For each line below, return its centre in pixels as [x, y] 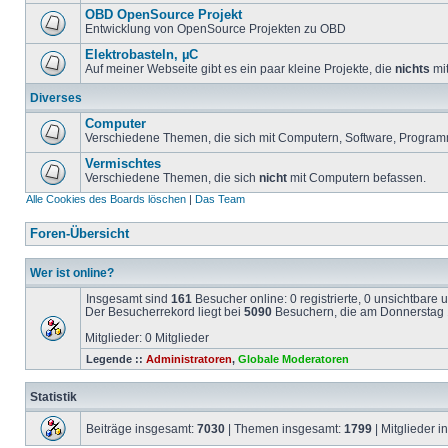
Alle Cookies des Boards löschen [106, 199]
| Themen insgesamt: [284, 428]
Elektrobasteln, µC [141, 55]
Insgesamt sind [128, 298]
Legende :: [116, 359]
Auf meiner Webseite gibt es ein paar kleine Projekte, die [240, 68]
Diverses [56, 97]
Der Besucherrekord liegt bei [164, 311]
